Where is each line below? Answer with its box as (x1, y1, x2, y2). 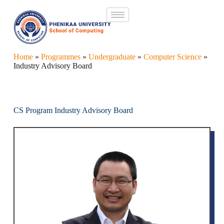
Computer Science (143, 52, 201, 61)
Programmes (40, 52, 80, 61)
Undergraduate (88, 52, 135, 61)
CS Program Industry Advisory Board (13, 105, 133, 114)
